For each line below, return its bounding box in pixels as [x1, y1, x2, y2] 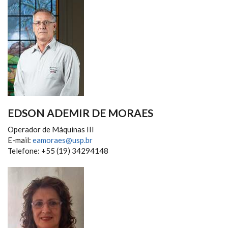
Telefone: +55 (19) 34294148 [8, 146, 108, 155]
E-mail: [8, 135, 33, 145]
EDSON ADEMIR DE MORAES [8, 106, 153, 119]
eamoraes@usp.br [33, 135, 93, 145]
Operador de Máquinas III [8, 124, 94, 134]
